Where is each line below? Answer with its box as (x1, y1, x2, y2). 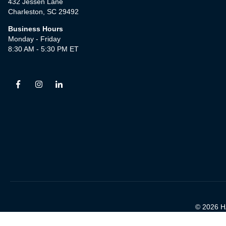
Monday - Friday (8, 34, 63, 43)
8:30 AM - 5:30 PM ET (8, 44, 79, 53)
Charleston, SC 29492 (8, 7, 79, 16)
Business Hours (8, 24, 63, 33)
